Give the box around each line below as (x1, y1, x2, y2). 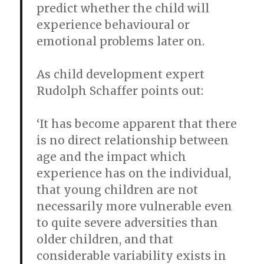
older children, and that (37, 232, 174, 246)
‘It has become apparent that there (37, 117, 237, 131)
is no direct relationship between (37, 133, 229, 147)
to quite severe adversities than (37, 216, 219, 230)
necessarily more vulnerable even (37, 199, 233, 213)
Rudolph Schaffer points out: (37, 84, 204, 98)
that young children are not (37, 183, 199, 197)
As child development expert (37, 67, 205, 81)
